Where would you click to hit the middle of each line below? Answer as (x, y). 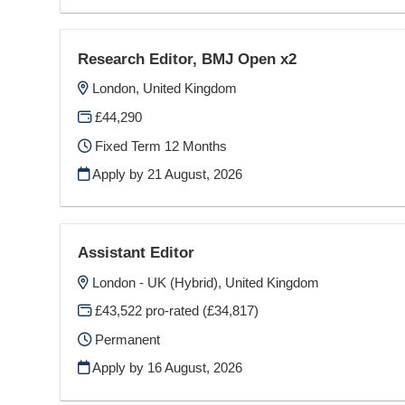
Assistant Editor (137, 252)
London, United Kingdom (165, 89)
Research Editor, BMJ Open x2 (188, 58)
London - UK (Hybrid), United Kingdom (206, 282)
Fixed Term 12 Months (160, 146)
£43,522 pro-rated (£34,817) (175, 311)
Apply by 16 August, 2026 (166, 368)
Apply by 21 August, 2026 (166, 174)
